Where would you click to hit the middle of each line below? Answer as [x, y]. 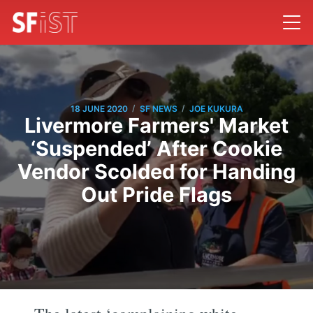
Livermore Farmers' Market [156, 126]
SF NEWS [158, 108]
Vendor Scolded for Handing [156, 172]
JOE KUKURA [216, 108]
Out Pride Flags [156, 195]
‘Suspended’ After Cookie [156, 149]
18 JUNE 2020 [99, 108]
